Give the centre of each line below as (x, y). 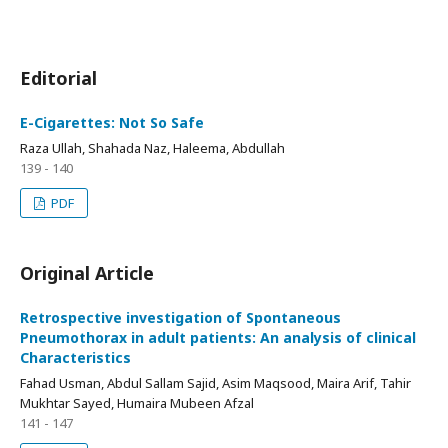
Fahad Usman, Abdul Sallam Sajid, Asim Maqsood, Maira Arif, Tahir (215, 383)
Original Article (87, 273)
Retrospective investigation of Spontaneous (180, 317)
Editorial (58, 78)
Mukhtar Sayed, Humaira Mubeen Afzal (137, 403)
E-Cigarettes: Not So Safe (112, 122)
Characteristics (75, 357)
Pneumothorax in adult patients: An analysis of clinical (218, 337)
